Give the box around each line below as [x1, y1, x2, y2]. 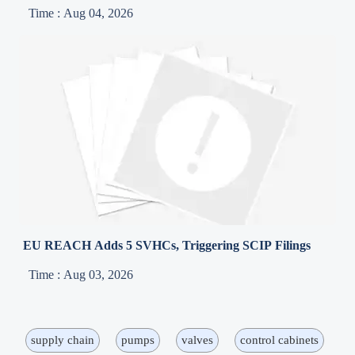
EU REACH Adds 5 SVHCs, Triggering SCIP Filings [23, 238, 311, 252]
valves [181, 333, 213, 346]
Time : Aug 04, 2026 [29, 6, 134, 20]
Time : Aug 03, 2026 [29, 267, 134, 281]
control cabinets [239, 333, 319, 346]
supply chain [30, 333, 94, 346]
